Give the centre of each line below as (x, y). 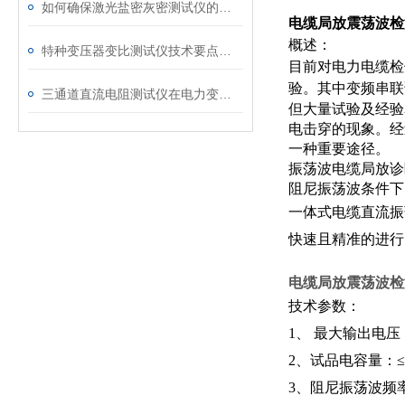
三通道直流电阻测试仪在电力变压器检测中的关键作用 (225, 94)
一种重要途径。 (339, 149)
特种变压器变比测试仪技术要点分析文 (225, 51)
